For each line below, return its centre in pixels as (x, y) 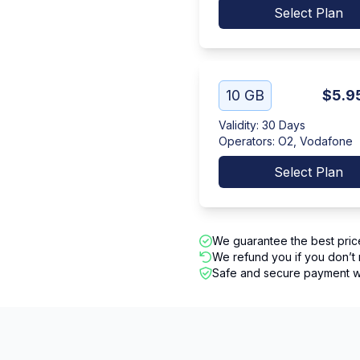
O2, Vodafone (315, 141)
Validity (237, 125)
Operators (245, 141)
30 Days (284, 125)
